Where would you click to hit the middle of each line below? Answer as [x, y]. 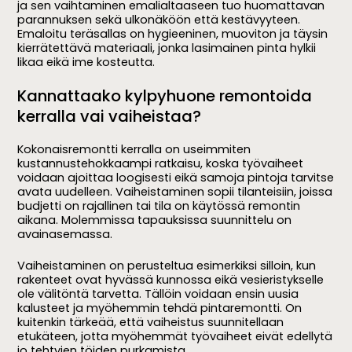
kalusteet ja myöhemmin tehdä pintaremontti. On [160, 308]
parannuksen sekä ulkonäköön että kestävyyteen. [159, 19]
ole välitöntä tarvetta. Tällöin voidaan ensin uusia [158, 294]
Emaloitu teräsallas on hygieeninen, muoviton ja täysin [173, 33]
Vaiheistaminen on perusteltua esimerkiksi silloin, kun [167, 266]
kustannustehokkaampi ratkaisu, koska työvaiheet [161, 164]
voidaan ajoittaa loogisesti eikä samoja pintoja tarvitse [176, 178]
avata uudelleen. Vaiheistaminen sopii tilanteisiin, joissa [175, 192]
